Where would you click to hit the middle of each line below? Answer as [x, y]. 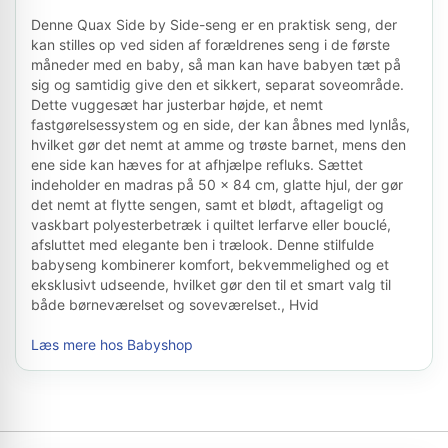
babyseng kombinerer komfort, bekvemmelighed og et [210, 264]
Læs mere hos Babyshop [112, 344]
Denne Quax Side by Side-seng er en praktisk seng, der [214, 24]
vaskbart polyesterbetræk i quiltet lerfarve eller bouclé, [211, 224]
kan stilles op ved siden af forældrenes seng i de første [210, 44]
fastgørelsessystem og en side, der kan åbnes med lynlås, [220, 124]
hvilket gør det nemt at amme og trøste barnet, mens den [218, 144]
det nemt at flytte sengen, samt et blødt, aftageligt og [207, 204]
